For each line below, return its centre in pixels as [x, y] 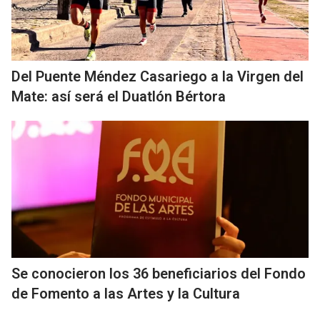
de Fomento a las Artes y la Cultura [126, 294]
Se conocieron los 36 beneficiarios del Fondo [159, 274]
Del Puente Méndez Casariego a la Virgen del [157, 77]
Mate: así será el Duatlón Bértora [119, 97]
